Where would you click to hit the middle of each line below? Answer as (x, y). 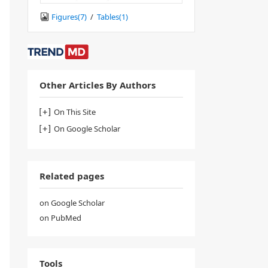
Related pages (72, 176)
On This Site (75, 112)
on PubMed (60, 217)
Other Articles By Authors (98, 85)
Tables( (109, 16)
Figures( (66, 16)
